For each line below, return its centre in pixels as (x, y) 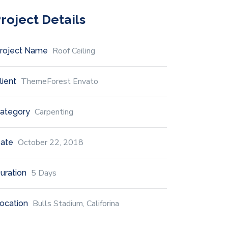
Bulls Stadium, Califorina (76, 204)
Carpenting (54, 112)
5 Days (44, 173)
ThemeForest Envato (60, 81)
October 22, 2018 (51, 142)
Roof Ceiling (74, 51)
